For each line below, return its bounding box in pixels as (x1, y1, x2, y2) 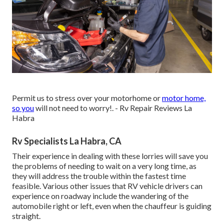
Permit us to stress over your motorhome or (12, 93, 162, 103)
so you (12, 103, 34, 113)
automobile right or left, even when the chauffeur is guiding (12, 201, 211, 211)
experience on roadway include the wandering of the (12, 191, 188, 201)
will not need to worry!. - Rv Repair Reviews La (34, 103, 192, 113)
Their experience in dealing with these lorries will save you (12, 151, 208, 161)
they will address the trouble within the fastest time (12, 171, 186, 181)
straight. (12, 211, 40, 221)
